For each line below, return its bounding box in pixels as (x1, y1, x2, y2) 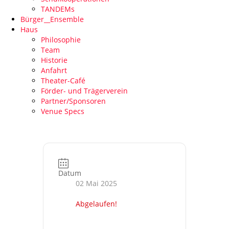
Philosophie (41, 35, 81, 45)
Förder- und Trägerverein (41, 86, 128, 96)
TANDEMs (41, 4, 75, 14)
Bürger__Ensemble (20, 14, 84, 25)
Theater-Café (41, 76, 85, 86)
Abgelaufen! (76, 198, 117, 209)
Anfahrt (41, 65, 67, 76)
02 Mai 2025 (76, 178, 117, 188)
